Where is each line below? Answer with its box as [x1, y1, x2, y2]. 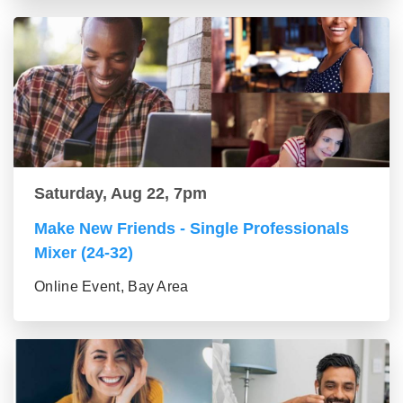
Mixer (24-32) [34, 244, 133, 263]
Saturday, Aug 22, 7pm [34, 184, 207, 203]
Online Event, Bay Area [34, 279, 189, 295]
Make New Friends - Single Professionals [34, 219, 349, 238]
